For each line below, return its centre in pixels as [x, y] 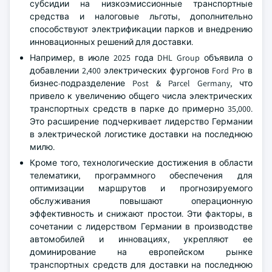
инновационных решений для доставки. [111, 42]
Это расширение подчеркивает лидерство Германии [141, 121]
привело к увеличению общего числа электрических [141, 96]
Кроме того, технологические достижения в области [141, 163]
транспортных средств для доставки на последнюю [141, 265]
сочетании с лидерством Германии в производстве [141, 226]
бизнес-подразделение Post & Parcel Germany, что [141, 83]
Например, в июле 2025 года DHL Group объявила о [141, 58]
